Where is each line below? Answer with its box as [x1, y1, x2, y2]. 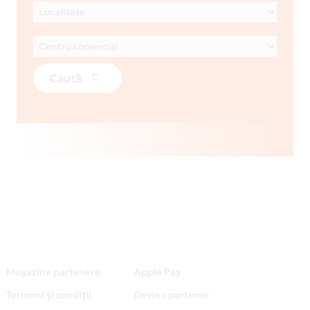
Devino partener [134, 289, 210, 302]
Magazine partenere [6, 266, 100, 279]
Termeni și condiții [6, 289, 91, 302]
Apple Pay [134, 266, 181, 279]
